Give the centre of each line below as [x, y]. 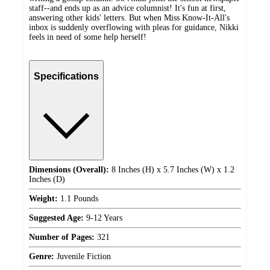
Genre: [42, 256]
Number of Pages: [62, 237]
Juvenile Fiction [83, 256]
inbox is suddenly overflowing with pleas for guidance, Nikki [134, 27]
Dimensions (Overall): [69, 170]
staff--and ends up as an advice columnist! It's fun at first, [127, 8]
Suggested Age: [56, 218]
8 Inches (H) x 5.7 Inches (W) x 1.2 [172, 170]
